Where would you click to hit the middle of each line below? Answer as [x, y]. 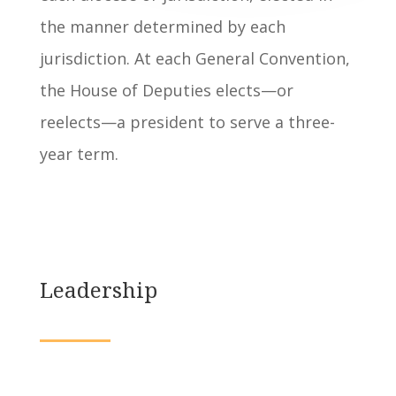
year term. [79, 153]
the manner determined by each [162, 26]
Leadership [98, 289]
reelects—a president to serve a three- [187, 122]
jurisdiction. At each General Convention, [194, 58]
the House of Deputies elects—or [166, 90]
